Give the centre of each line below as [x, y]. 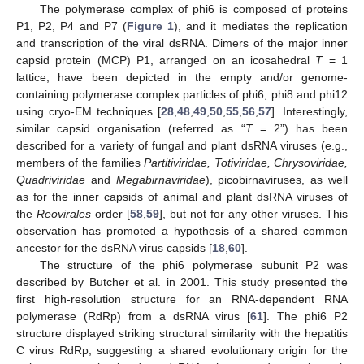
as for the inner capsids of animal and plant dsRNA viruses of [182, 197]
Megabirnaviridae [160, 180]
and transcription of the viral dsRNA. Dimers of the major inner [182, 43]
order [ [110, 214]
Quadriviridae [51, 180]
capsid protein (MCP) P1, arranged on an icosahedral [166, 61]
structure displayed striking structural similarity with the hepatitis [182, 334]
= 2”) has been [300, 129]
